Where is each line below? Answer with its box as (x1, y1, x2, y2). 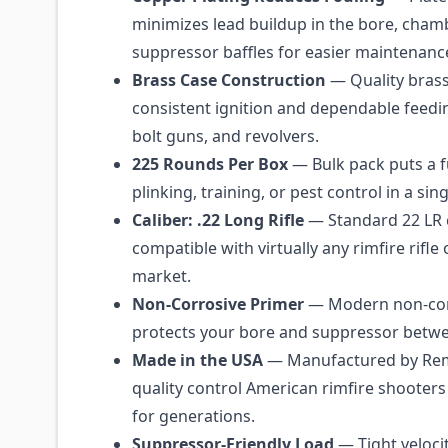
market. (132, 265, 191, 287)
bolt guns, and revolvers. (132, 125, 319, 147)
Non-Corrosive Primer (132, 293, 304, 315)
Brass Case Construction (132, 69, 326, 91)
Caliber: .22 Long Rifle (132, 209, 304, 231)
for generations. (132, 405, 255, 427)
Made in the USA (132, 349, 263, 371)
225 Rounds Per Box (132, 153, 288, 175)
